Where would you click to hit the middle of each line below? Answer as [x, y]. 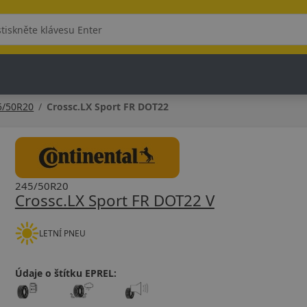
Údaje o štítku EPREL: [65, 273]
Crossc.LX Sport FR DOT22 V [114, 200]
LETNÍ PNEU [62, 233]
